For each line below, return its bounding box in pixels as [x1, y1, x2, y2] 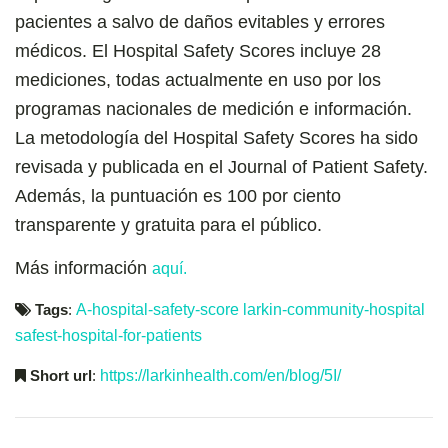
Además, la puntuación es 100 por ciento [15, 185, 341, 206]
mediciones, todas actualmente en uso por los [15, 69, 381, 90]
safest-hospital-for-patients [15, 326, 202, 344]
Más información [15, 257, 152, 278]
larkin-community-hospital [243, 300, 425, 318]
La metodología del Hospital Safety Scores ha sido [15, 127, 418, 148]
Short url [30, 366, 92, 384]
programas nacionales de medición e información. [15, 98, 412, 119]
